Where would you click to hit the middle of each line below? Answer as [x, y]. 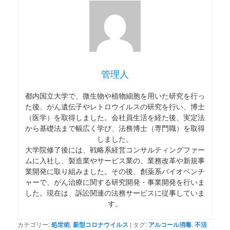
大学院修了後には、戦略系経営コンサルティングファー [115, 149]
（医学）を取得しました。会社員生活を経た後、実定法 [115, 117]
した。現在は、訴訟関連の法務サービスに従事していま [115, 192]
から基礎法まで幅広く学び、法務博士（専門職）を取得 [115, 128]
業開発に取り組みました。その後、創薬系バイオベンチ [115, 171]
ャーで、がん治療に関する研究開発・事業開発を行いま [115, 181]
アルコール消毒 [170, 224]
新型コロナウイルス [101, 224]
